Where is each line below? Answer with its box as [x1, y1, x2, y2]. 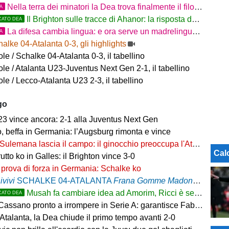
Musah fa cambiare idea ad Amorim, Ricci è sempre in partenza [27, 189, 195, 198]
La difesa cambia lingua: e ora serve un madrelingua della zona [7, 27, 193, 36]
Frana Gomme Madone [113, 176, 193, 186]
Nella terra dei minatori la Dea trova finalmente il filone [7, 3, 195, 12]
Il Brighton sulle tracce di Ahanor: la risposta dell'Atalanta [27, 15, 192, 24]
